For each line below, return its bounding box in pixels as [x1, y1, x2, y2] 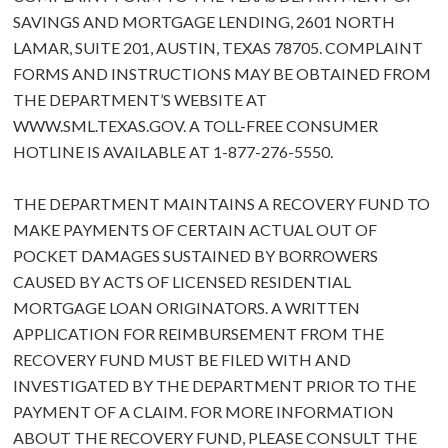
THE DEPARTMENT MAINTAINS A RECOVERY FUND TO [13, 194, 430, 214]
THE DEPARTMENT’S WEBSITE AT [13, 90, 267, 110]
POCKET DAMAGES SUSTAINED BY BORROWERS [13, 246, 378, 266]
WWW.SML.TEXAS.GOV [13, 116, 183, 136]
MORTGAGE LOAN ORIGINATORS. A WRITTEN [13, 298, 360, 318]
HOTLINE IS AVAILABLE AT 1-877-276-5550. [13, 142, 333, 162]
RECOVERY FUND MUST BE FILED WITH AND [13, 350, 351, 370]
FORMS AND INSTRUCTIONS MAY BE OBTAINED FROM [13, 64, 431, 84]
